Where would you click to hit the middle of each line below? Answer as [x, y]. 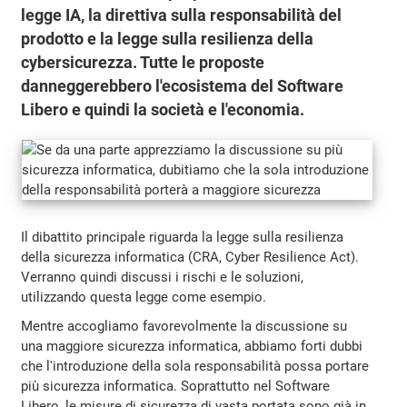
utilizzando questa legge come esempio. [144, 297]
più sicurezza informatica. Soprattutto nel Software [176, 386]
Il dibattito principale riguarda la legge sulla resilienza [183, 237]
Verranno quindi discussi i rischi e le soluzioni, [163, 277]
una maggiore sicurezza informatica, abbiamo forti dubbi [192, 346]
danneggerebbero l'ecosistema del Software [183, 86]
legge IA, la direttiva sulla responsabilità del [182, 15]
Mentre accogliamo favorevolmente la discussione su [184, 326]
